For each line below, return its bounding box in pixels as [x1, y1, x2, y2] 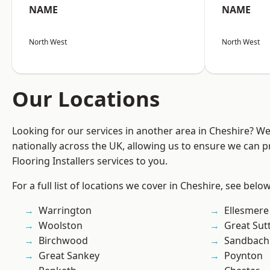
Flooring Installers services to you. [12, 154, 168, 168]
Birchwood [39, 234, 88, 248]
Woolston [39, 219, 83, 233]
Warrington [39, 204, 92, 218]
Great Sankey [39, 249, 99, 263]
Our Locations [12, 84, 160, 113]
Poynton [224, 249, 263, 263]
